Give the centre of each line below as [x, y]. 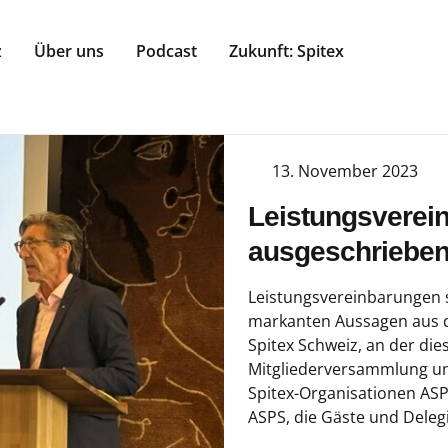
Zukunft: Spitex [286, 51]
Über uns [69, 51]
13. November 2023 [345, 170]
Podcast [166, 51]
